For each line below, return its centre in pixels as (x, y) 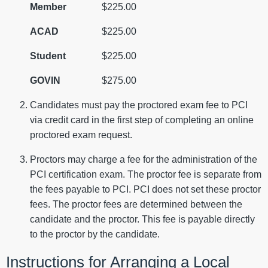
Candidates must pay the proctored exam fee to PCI (139, 105)
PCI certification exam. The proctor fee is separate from (146, 175)
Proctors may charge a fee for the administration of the (144, 160)
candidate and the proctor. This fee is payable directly (142, 220)
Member (48, 7)
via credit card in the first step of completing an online (142, 120)
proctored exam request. (81, 135)
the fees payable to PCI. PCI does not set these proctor (145, 190)
